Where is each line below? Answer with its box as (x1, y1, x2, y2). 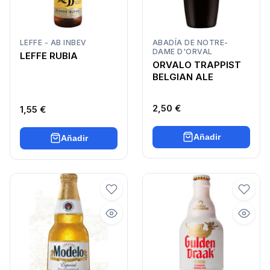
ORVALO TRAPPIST (152, 59, 241, 71)
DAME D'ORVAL (152, 46, 213, 56)
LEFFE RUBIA (20, 50, 78, 62)
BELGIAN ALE (152, 71, 213, 83)
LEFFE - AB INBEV (20, 37, 87, 47)
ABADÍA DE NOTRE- (152, 37, 228, 47)
